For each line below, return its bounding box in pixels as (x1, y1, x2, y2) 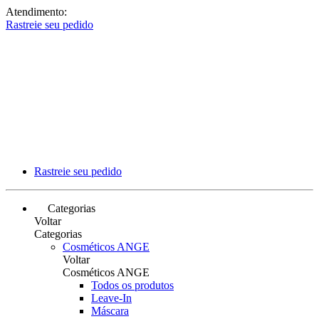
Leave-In (91, 292, 132, 304)
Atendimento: (6, 6, 67, 18)
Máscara (91, 305, 129, 317)
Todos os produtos (91, 279, 174, 291)
